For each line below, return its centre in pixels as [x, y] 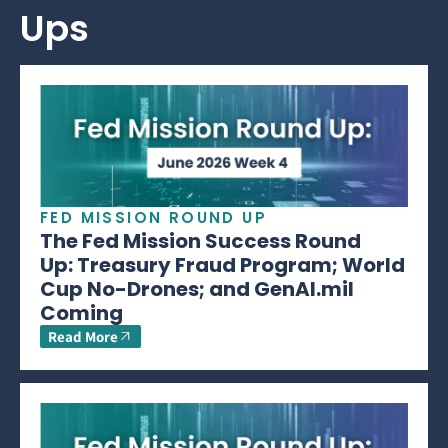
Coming [81, 312]
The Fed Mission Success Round [200, 240]
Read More [83, 336]
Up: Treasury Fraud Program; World [222, 264]
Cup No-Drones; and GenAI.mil [197, 288]
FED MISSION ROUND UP [153, 217]
